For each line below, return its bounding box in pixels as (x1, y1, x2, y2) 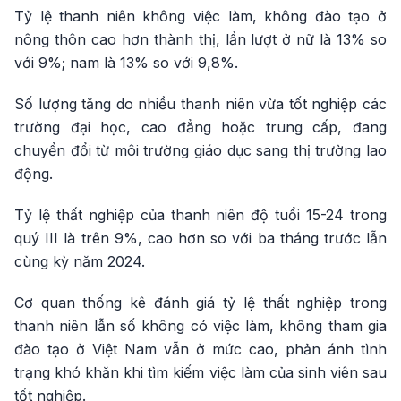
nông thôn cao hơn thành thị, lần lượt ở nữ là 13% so (14, 30, 387, 48)
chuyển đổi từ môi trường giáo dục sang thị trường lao (14, 141, 387, 159)
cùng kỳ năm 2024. (14, 252, 145, 270)
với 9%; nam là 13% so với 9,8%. (14, 54, 238, 72)
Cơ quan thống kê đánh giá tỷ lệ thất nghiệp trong (14, 294, 387, 311)
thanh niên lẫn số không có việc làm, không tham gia (14, 317, 387, 335)
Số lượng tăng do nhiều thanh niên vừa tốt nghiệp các (14, 95, 387, 113)
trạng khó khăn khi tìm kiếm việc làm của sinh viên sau (14, 363, 387, 381)
